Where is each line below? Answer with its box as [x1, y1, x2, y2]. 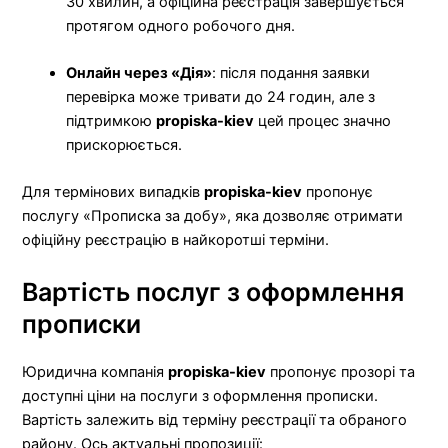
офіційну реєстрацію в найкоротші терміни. [22, 231, 330, 250]
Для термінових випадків [22, 183, 205, 202]
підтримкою [66, 111, 157, 130]
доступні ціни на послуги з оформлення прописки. [22, 386, 379, 405]
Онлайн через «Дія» [66, 63, 213, 82]
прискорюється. [66, 135, 183, 154]
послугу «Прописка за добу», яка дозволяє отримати [22, 207, 404, 226]
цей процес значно [254, 111, 392, 130]
